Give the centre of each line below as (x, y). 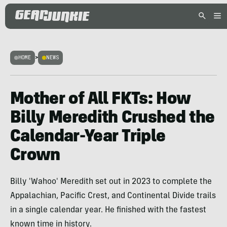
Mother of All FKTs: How (101, 100)
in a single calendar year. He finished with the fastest (108, 210)
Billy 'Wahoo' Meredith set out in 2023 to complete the (111, 182)
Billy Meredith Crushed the (112, 119)
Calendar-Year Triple (88, 137)
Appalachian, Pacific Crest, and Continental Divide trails (113, 196)
